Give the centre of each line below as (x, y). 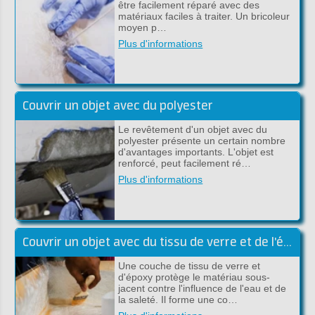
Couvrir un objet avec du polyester (117, 107)
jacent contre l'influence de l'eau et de (202, 288)
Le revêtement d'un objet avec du (193, 130)
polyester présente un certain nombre (202, 141)
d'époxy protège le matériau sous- (194, 277)
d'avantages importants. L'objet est (196, 152)
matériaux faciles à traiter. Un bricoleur (204, 16)
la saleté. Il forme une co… (178, 299)
